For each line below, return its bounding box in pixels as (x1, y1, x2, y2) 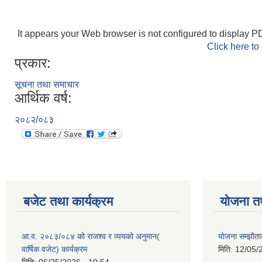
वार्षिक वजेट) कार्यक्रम (22, 244, 87, 254)
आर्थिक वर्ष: (15, 90, 72, 106)
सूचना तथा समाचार (15, 80, 79, 90)
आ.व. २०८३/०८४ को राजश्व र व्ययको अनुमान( (22, 232, 160, 242)
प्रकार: (15, 55, 51, 71)
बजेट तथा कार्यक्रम (23, 194, 113, 209)
